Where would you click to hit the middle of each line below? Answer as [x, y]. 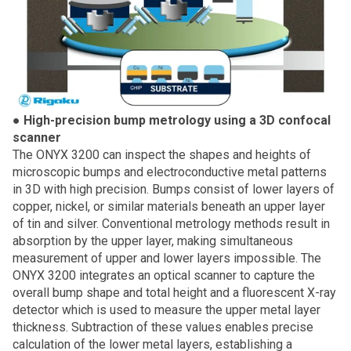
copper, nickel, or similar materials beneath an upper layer [169, 206]
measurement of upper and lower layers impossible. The [167, 258]
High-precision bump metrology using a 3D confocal [177, 120]
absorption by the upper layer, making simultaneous [153, 241]
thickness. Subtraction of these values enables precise [163, 327]
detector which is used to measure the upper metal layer [166, 310]
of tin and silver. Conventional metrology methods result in [171, 224]
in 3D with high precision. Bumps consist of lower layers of [174, 189]
